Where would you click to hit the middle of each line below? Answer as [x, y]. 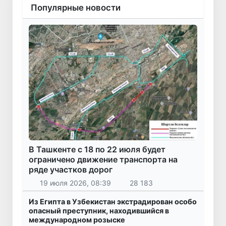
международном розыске [77, 219]
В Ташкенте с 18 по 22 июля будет [97, 150]
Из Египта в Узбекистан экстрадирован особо [113, 201]
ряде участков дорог [71, 170]
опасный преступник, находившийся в [99, 210]
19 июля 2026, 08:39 [75, 183]
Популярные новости [76, 7]
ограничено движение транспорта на [103, 160]
